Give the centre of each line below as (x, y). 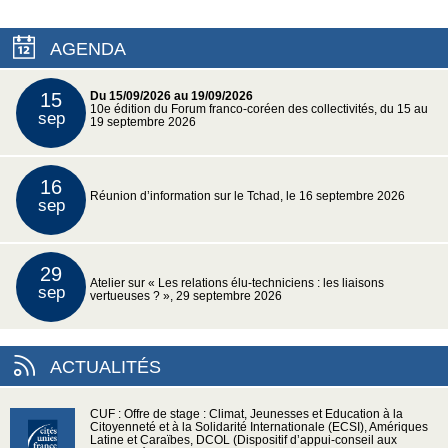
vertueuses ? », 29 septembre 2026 (186, 296)
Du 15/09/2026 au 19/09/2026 (171, 96)
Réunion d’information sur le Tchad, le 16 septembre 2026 (247, 196)
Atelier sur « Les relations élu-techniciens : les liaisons (237, 283)
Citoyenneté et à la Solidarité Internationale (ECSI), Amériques (259, 427)
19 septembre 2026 (143, 122)
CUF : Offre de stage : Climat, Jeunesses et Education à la (246, 414)
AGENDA (88, 49)
